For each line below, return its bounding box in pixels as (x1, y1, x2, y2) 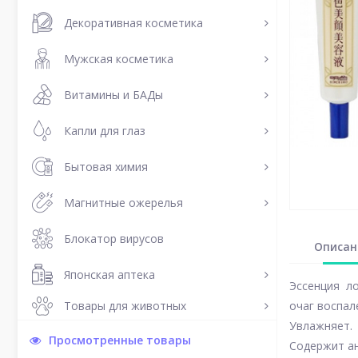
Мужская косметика (64, 50, 173, 66)
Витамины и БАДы (64, 86, 163, 102)
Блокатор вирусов (64, 230, 164, 246)
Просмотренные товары (49, 332, 191, 348)
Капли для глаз (64, 122, 145, 138)
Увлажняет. (289, 318, 352, 334)
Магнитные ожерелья (64, 194, 183, 210)
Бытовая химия (64, 158, 148, 174)
